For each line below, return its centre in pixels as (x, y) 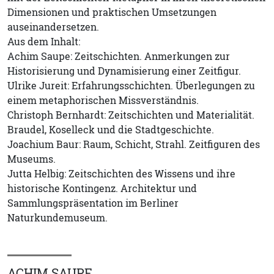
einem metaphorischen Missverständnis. (103, 100)
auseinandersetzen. (53, 27)
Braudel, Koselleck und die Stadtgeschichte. (111, 129)
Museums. (31, 159)
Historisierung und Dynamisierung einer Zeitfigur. (124, 71)
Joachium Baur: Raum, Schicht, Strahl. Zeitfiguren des (134, 144)
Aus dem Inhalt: (44, 41)
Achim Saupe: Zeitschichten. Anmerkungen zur (119, 56)
